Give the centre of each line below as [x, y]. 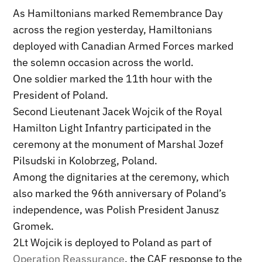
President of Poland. [61, 95]
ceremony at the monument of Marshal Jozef [118, 144]
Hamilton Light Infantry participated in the [112, 128]
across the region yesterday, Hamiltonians [113, 30]
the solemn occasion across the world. [104, 63]
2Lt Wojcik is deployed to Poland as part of [113, 243]
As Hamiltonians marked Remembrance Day [118, 13]
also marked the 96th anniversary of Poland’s [120, 194]
